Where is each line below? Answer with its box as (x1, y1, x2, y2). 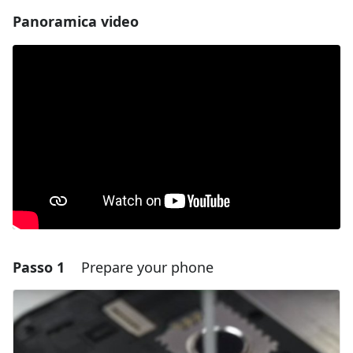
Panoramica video (13, 12, 139, 32)
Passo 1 (13, 258, 65, 277)
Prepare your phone (81, 258, 214, 277)
